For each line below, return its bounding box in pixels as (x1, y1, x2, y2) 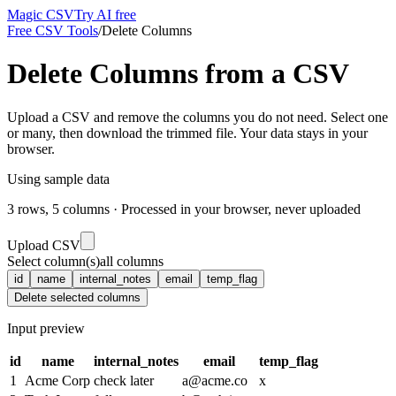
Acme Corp (25, 372, 90, 388)
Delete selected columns (14, 290, 141, 304)
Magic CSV (7, 7, 74, 22)
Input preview (7, 320, 85, 336)
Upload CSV (7, 237, 80, 253)
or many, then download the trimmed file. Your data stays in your (7, 125, 368, 141)
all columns (100, 253, 164, 269)
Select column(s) (7, 253, 100, 269)
